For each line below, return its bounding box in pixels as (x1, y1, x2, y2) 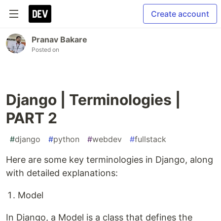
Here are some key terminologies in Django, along (6, 154, 213, 165)
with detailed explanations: (6, 168, 118, 178)
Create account (151, 9, 209, 19)
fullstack (135, 134, 166, 144)
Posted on (32, 46, 59, 53)
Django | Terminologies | (6, 91, 181, 109)
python (53, 134, 79, 144)
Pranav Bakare (32, 35, 87, 44)
